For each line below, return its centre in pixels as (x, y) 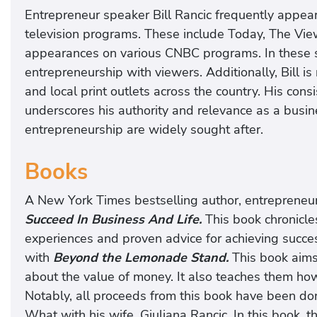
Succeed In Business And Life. (113, 220)
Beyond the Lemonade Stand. (141, 258)
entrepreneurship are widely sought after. (144, 129)
